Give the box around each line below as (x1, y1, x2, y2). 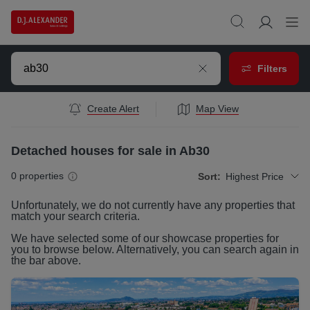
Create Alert (86, 103, 139, 115)
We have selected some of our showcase (11, 232, 215, 245)
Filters (257, 62, 287, 74)
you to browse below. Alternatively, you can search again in (11, 244, 299, 256)
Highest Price (226, 170, 284, 182)
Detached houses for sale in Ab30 (11, 144, 210, 158)
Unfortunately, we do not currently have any (11, 199, 225, 212)
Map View (195, 103, 239, 115)
